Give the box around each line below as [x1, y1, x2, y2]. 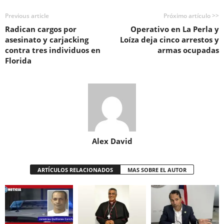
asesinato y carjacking [5, 34, 88, 44]
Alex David [91, 136, 132, 146]
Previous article [5, 11, 49, 20]
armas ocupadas [157, 45, 219, 55]
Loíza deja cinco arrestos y [120, 34, 219, 44]
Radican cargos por [5, 24, 76, 34]
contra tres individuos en [5, 45, 100, 55]
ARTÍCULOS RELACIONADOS [37, 166, 113, 173]
